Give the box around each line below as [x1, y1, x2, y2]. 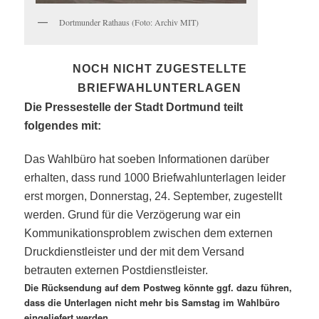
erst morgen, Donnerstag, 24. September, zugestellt [24, 189, 283, 202]
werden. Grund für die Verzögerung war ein [24, 208, 241, 221]
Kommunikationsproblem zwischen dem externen [24, 226, 273, 239]
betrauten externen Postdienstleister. [24, 263, 209, 276]
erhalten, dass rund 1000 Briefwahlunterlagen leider [24, 171, 286, 184]
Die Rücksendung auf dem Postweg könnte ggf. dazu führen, [24, 280, 293, 294]
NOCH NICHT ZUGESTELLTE [72, 62, 247, 75]
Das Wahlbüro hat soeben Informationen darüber [24, 152, 270, 165]
